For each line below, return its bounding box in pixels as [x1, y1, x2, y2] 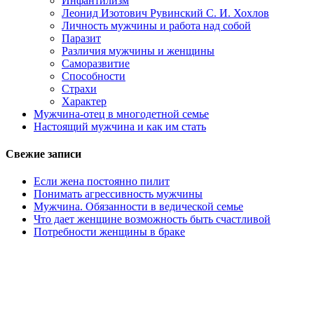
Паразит [62, 32, 101, 44]
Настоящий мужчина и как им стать [34, 120, 206, 132]
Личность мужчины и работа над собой [62, 19, 251, 32]
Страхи [62, 82, 97, 95]
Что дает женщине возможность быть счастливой [34, 213, 271, 226]
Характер [62, 95, 107, 107]
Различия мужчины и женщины [62, 44, 214, 57]
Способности [62, 69, 125, 82]
